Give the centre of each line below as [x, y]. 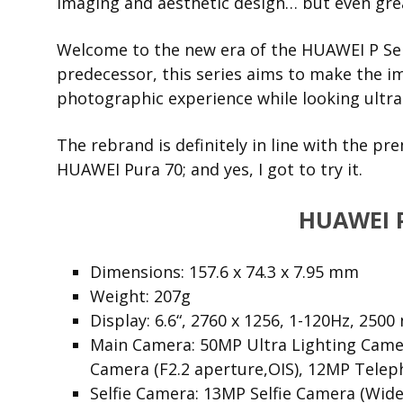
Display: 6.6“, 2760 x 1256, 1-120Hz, [225, 320]
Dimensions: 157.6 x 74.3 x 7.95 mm [225, 272]
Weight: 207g [141, 296]
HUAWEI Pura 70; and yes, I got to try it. [210, 169]
